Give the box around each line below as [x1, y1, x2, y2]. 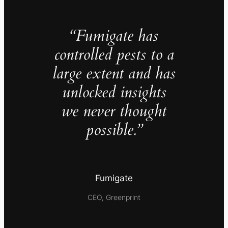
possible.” [86, 119, 142, 140]
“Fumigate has [70, 24, 158, 46]
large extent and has [52, 62, 176, 84]
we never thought [62, 100, 166, 122]
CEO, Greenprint [88, 193, 140, 202]
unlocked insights [62, 81, 166, 103]
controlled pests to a [54, 43, 174, 65]
